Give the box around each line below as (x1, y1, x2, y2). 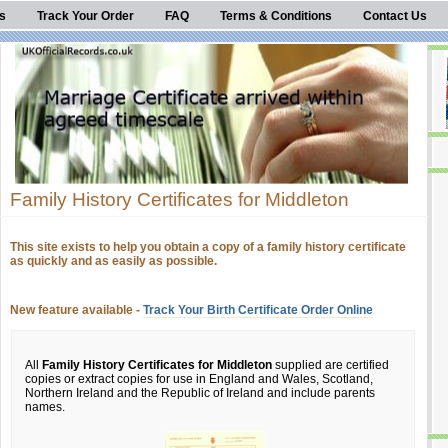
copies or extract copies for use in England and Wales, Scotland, (25, 372, 373, 386)
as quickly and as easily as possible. (10, 254, 217, 268)
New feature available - (10, 303, 143, 317)
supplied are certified (272, 358, 389, 372)
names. (25, 400, 65, 414)
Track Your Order (37, 9, 134, 23)
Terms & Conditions (220, 9, 332, 23)
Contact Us (363, 9, 427, 23)
